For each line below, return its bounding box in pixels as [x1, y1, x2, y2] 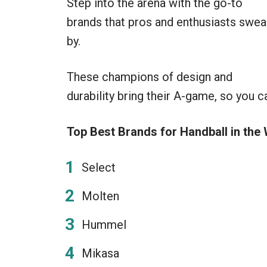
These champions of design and [67, 70, 232, 84]
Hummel [82, 218, 126, 232]
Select [82, 160, 116, 175]
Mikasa [82, 246, 119, 260]
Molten [82, 189, 119, 203]
